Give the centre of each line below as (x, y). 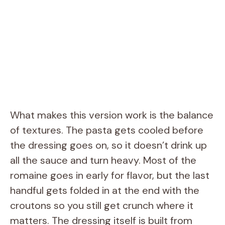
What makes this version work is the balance (112, 115)
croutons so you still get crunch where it (102, 205)
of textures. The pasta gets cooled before (107, 130)
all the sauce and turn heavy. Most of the (103, 160)
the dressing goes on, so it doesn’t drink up (108, 145)
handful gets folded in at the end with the (105, 190)
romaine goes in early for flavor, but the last (110, 175)
